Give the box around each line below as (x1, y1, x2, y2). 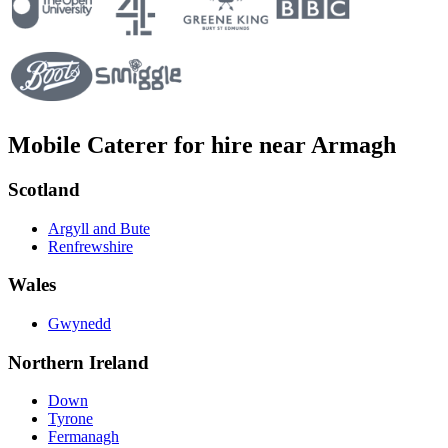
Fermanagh (48, 428, 119, 446)
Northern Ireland (8, 351, 149, 373)
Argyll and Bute (48, 219, 150, 237)
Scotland (8, 178, 80, 200)
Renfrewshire (48, 237, 133, 255)
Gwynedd (48, 315, 111, 333)
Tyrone (48, 410, 93, 428)
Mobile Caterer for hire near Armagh (8, 131, 396, 158)
